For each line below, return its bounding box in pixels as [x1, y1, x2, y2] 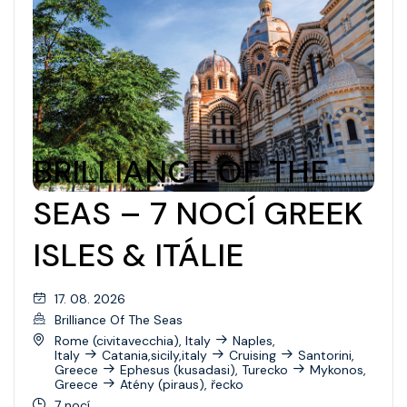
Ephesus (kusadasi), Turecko [120, 361, 288, 378]
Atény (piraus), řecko [120, 375, 243, 392]
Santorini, [298, 346, 354, 363]
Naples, [233, 332, 275, 349]
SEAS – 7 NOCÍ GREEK [33, 193, 363, 235]
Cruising [229, 346, 276, 363]
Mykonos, [310, 361, 366, 378]
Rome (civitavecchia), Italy [55, 332, 211, 349]
